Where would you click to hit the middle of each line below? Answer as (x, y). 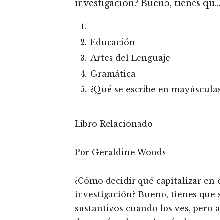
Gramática (113, 74)
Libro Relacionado (114, 124)
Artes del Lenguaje (130, 58)
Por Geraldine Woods (120, 152)
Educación (113, 42)
